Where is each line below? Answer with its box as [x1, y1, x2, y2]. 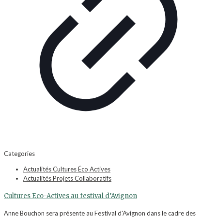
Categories [4, 149, 35, 157]
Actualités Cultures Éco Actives [23, 165, 110, 173]
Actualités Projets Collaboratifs [23, 174, 111, 182]
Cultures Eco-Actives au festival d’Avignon [4, 192, 137, 201]
